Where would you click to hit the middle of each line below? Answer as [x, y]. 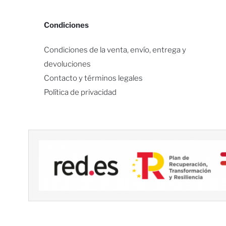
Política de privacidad [80, 92]
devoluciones [67, 64]
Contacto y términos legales [93, 78]
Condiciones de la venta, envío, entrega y [115, 50]
